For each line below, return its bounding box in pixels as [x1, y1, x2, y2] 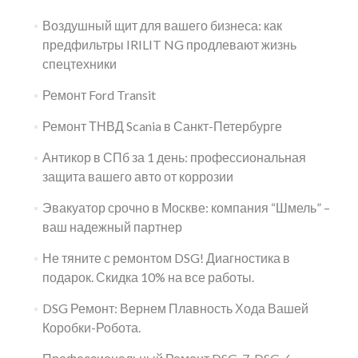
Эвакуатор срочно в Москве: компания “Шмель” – [42, 200, 330, 215]
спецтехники [42, 56, 117, 71]
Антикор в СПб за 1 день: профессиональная [42, 149, 306, 165]
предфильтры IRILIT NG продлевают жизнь [42, 37, 296, 52]
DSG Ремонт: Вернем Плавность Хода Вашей [42, 300, 308, 316]
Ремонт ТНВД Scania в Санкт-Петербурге [42, 118, 282, 133]
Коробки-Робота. [42, 320, 141, 335]
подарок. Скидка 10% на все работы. [42, 269, 254, 284]
